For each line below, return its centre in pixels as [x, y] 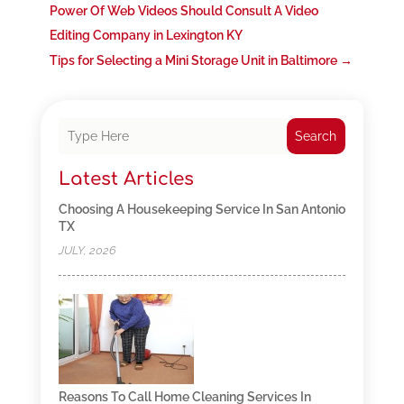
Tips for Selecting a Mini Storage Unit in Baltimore [193, 61]
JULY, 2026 [87, 251]
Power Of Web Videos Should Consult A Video [184, 11]
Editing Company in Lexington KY [146, 36]
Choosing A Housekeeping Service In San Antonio [202, 210]
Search [316, 137]
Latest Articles [126, 179]
